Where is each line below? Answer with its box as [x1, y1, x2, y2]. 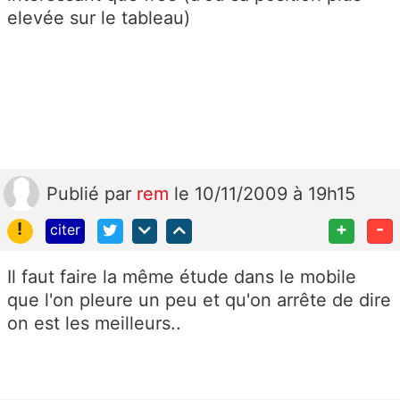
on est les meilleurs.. [7, 312, 181, 335]
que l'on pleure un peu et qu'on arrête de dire [7, 289, 391, 312]
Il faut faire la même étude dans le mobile [7, 266, 356, 288]
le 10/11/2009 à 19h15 [174, 182, 355, 204]
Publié [46, 182, 104, 204]
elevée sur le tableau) [7, 6, 190, 29]
